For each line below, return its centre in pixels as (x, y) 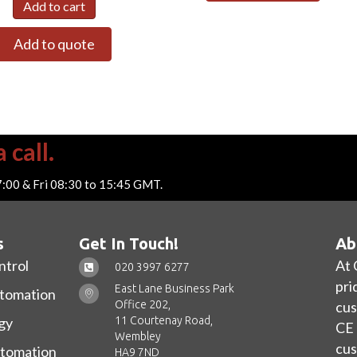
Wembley (138, 336)
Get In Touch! (129, 244)
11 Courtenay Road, (164, 320)
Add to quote (54, 44)
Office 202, (143, 304)
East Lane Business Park (175, 288)
